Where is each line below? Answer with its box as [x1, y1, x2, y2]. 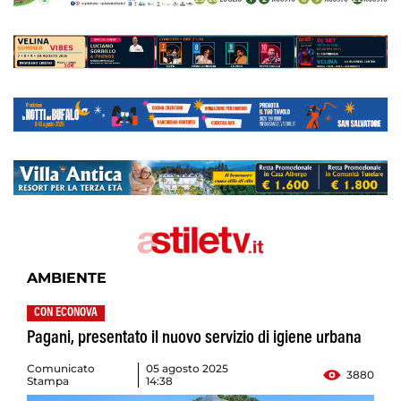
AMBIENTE [27, 269, 107, 287]
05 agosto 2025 [146, 362, 229, 376]
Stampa [27, 374, 69, 388]
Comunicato [27, 362, 95, 376]
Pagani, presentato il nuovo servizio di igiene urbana [27, 329, 362, 348]
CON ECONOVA [34, 307, 98, 320]
